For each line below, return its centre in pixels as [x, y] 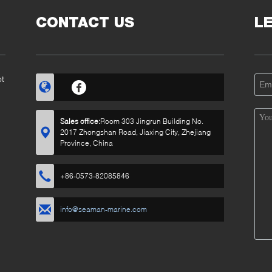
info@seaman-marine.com [104, 209]
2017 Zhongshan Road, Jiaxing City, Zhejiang [135, 132]
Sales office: [80, 121]
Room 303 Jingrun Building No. [152, 121]
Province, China [87, 143]
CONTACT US [85, 22]
